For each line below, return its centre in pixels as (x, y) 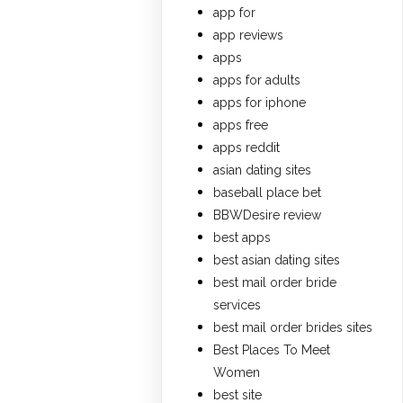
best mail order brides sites (293, 328)
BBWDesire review (268, 215)
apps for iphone (260, 103)
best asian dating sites (277, 260)
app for (235, 13)
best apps (242, 238)
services (237, 305)
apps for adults (257, 81)
